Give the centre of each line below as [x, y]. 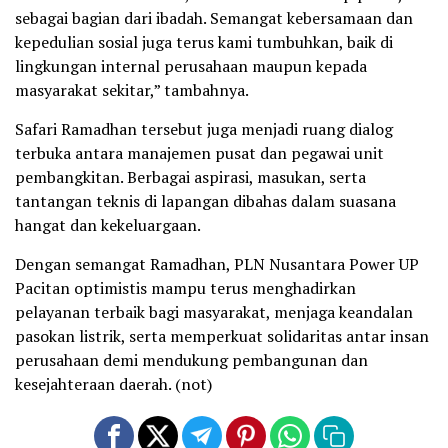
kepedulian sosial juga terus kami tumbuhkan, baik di [204, 41]
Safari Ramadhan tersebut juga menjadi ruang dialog [204, 128]
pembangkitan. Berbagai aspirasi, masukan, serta [190, 176]
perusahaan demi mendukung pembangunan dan [191, 359]
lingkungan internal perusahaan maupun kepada [191, 65]
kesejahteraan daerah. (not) [113, 383]
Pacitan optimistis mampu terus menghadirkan [185, 287]
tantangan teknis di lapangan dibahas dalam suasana [205, 200]
